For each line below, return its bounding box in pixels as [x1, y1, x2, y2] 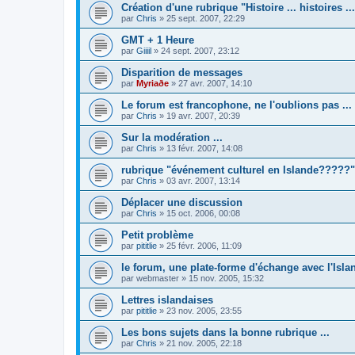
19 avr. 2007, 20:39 [166, 110, 240, 120]
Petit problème [121, 228, 193, 241]
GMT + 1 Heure [121, 33, 194, 46]
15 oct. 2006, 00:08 [166, 208, 240, 218]
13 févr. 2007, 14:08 [166, 143, 242, 153]
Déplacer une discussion [121, 196, 242, 208]
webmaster [136, 273, 179, 283]
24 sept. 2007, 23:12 [161, 45, 239, 55]
